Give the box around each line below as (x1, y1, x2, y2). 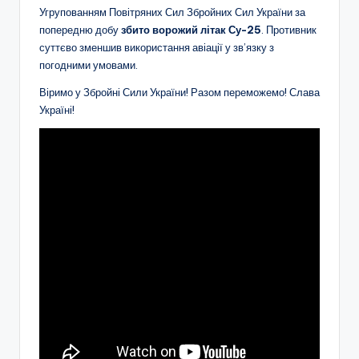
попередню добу (39, 23, 121, 37)
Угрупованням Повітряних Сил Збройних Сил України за (39, 6, 305, 19)
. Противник (261, 23, 317, 37)
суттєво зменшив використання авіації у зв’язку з (39, 41, 274, 54)
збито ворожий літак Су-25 (121, 23, 261, 37)
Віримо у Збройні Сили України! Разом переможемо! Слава (39, 86, 320, 99)
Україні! (39, 103, 75, 117)
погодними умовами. (39, 58, 138, 72)
